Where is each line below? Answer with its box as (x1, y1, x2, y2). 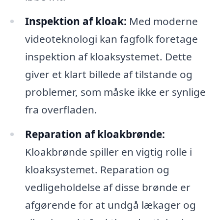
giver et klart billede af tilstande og (25, 67, 192, 82)
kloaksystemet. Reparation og (25, 163, 169, 177)
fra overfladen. (25, 103, 97, 117)
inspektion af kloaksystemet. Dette (25, 50, 192, 64)
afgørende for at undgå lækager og (25, 198, 196, 212)
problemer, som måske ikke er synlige (25, 85, 206, 99)
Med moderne (126, 14, 198, 28)
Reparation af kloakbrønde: (25, 127, 165, 141)
